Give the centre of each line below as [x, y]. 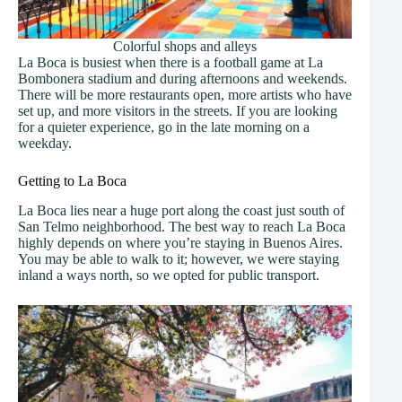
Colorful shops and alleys [185, 46]
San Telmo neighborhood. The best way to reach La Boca [182, 226]
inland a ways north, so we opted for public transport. [169, 275]
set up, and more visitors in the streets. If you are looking [178, 110]
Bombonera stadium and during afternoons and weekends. [183, 78]
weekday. [45, 143]
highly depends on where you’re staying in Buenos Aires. [180, 242]
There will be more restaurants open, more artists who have [185, 94]
